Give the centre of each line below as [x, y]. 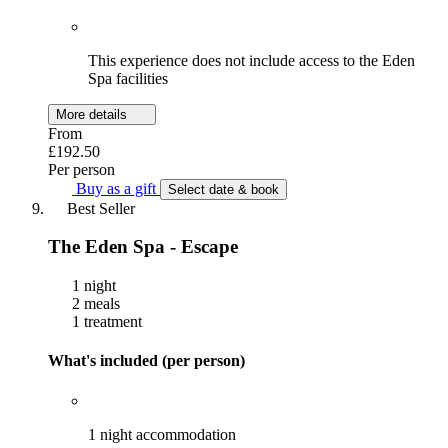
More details [93, 114]
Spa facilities [128, 78]
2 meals [94, 304]
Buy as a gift [116, 188]
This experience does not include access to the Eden [251, 60]
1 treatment [105, 322]
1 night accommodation [162, 434]
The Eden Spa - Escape [143, 247]
